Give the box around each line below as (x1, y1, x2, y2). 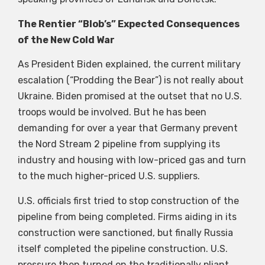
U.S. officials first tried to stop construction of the (18, 195, 239, 206)
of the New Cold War (18, 34, 115, 46)
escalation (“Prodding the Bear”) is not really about (18, 75, 244, 86)
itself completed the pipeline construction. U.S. (18, 243, 228, 254)
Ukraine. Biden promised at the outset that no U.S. (18, 91, 242, 102)
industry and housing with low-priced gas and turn (18, 154, 246, 166)
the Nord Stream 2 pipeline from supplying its (18, 138, 220, 150)
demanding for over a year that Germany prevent (18, 122, 238, 134)
